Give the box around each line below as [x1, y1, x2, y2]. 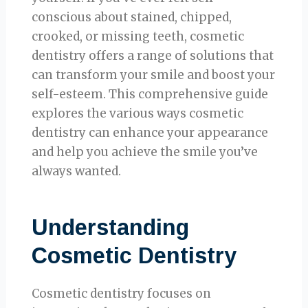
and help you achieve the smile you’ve [32, 144, 258, 160]
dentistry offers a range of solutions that [32, 48, 274, 64]
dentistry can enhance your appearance [32, 125, 269, 141]
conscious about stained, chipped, [32, 10, 232, 25]
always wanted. [32, 164, 122, 179]
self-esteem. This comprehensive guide [32, 87, 269, 102]
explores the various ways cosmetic [32, 106, 244, 122]
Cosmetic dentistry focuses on [32, 285, 212, 301]
